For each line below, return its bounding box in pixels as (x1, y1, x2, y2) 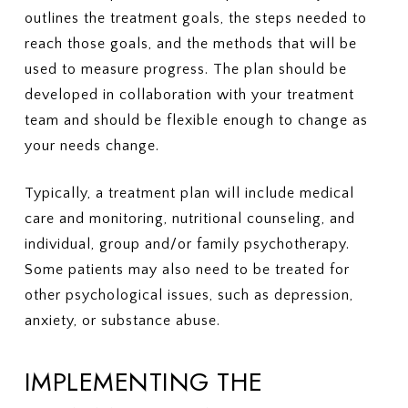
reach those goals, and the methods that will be (24, 36, 357, 52)
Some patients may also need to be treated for (24, 261, 350, 278)
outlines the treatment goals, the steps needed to (24, 10, 367, 26)
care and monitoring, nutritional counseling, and (24, 210, 355, 227)
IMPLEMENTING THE (24, 363, 263, 401)
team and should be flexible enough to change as (24, 112, 368, 128)
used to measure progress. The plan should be (24, 61, 347, 77)
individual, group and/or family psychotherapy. (24, 236, 350, 252)
